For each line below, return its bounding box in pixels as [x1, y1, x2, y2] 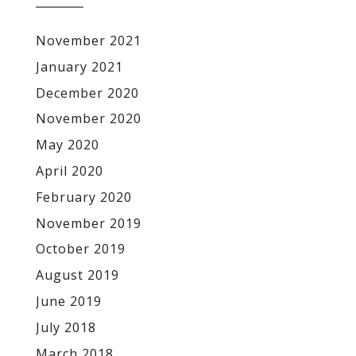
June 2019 [36, 292, 102, 310]
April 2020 [36, 162, 103, 180]
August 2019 [36, 266, 119, 284]
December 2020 [36, 83, 139, 102]
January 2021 [36, 57, 123, 75]
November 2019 [36, 214, 141, 232]
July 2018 [36, 318, 96, 336]
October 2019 [36, 240, 126, 258]
